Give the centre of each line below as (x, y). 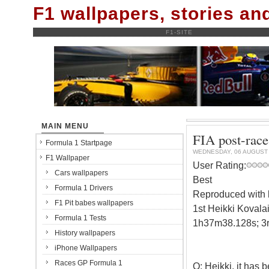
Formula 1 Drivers (84, 188)
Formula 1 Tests (80, 218)
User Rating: (219, 165)
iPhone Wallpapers (86, 248)
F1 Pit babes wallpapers (94, 203)
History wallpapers (85, 233)
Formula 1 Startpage (79, 143)
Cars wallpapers (81, 173)
